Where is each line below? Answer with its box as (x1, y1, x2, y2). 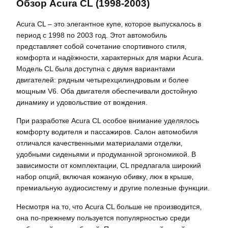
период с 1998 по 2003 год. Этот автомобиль (16, 31, 167, 40)
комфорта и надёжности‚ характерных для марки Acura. (16, 53, 204, 62)
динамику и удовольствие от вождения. (16, 98, 148, 107)
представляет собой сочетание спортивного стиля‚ (16, 42, 186, 51)
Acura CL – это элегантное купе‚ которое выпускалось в (16, 20, 201, 28)
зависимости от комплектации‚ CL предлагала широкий (16, 161, 201, 170)
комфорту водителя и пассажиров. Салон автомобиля (16, 128, 198, 136)
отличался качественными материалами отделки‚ (16, 139, 182, 148)
